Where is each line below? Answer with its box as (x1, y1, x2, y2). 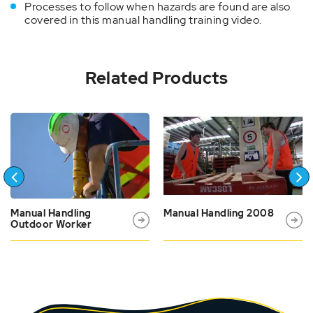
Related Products (85, 67, 228, 89)
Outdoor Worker (10, 218, 92, 231)
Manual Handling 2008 (163, 207, 274, 220)
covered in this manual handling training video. (24, 13, 262, 28)
